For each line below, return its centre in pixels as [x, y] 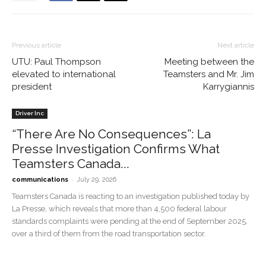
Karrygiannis [229, 87]
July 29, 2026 [96, 180]
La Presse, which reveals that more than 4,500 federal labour [119, 209]
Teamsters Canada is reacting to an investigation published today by [131, 196]
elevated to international [64, 74]
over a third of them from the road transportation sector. [109, 234]
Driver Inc [30, 113]
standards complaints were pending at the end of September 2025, [130, 221]
